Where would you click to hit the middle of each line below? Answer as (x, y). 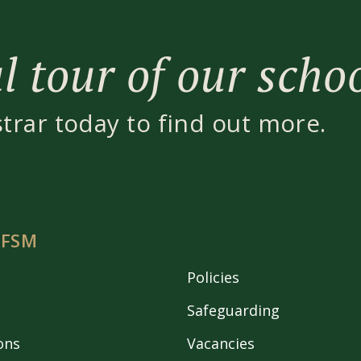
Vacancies (221, 343)
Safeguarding (233, 310)
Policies (213, 277)
